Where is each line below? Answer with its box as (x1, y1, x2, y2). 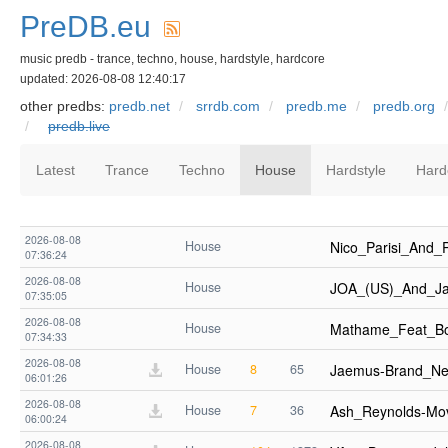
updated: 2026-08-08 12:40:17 (20, 72, 186, 86)
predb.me (286, 98, 347, 114)
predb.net (109, 98, 170, 114)
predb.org (373, 98, 435, 114)
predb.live (48, 118, 110, 134)
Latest (36, 162, 75, 178)
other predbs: (20, 98, 109, 114)
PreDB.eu (20, 10, 151, 43)
